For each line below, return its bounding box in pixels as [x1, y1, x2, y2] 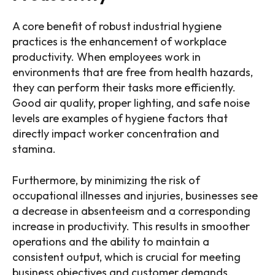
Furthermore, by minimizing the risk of [12, 173, 200, 188]
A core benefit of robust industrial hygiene [12, 19, 222, 34]
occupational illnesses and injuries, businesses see [12, 188, 258, 203]
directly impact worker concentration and [12, 126, 219, 141]
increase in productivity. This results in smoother [12, 219, 250, 234]
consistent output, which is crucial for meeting [12, 250, 241, 265]
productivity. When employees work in [12, 50, 201, 64]
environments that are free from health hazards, [12, 65, 253, 80]
